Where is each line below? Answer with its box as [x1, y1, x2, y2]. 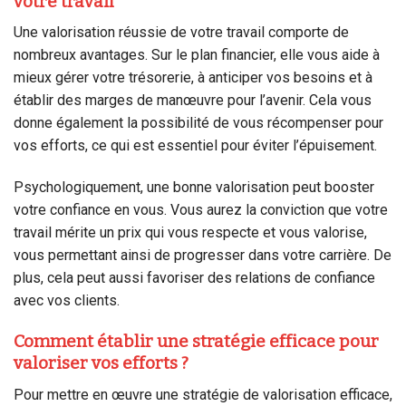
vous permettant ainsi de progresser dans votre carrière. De [14, 246, 391, 265]
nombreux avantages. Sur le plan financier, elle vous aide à [14, 46, 380, 64]
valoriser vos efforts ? [14, 352, 188, 373]
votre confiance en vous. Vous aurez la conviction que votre [14, 201, 388, 219]
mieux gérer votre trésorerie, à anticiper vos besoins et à [14, 69, 372, 87]
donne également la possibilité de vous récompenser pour [14, 114, 383, 132]
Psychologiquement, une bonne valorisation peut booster [14, 179, 374, 197]
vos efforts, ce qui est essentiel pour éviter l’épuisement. [14, 137, 377, 155]
